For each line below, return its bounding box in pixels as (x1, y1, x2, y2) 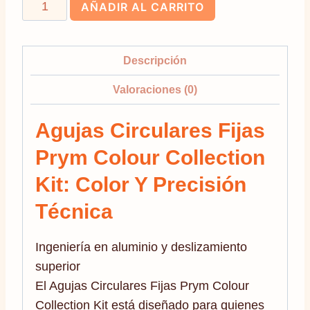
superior (35, 259, 80, 273)
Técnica (35, 199, 113, 223)
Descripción (123, 53, 187, 66)
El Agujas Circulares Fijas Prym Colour (35, 278, 249, 293)
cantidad (21, 227, 69, 241)
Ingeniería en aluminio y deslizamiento (35, 239, 247, 254)
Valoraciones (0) (113, 82, 197, 95)
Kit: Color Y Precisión (35, 172, 246, 196)
